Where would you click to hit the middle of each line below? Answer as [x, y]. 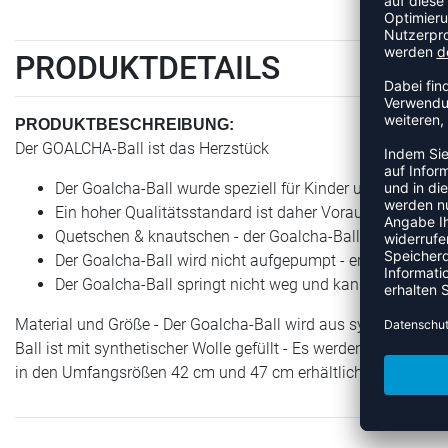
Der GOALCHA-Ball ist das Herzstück [142, 148]
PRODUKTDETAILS [147, 67]
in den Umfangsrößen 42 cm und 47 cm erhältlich [189, 372]
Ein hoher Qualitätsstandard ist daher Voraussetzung [241, 212]
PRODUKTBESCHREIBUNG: [124, 124]
